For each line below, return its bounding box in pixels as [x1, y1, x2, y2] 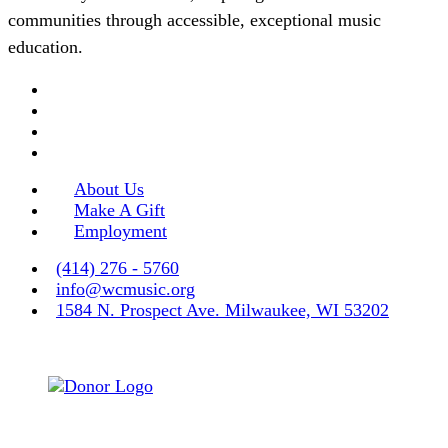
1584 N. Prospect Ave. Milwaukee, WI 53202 [56, 299, 389, 320]
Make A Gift [74, 199, 165, 220]
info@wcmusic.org [56, 278, 195, 299]
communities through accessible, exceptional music [8, 9, 381, 30]
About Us [74, 178, 144, 199]
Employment [74, 220, 167, 241]
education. [8, 36, 83, 57]
